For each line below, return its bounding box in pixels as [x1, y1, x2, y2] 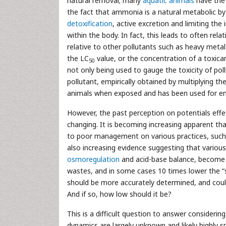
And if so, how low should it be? [67, 189, 172, 199]
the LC [67, 53, 89, 63]
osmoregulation [67, 154, 120, 164]
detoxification [67, 19, 112, 28]
